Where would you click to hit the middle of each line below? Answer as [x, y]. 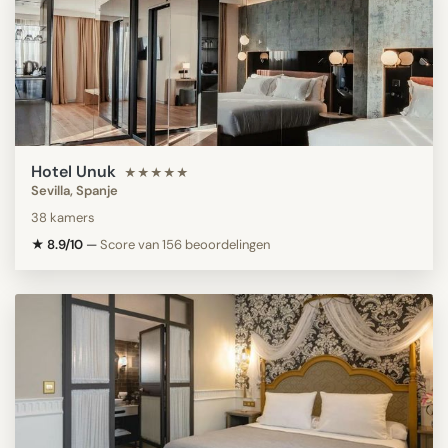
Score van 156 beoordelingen [185, 244]
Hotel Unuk [73, 171]
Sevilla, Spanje [74, 190]
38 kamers [63, 217]
